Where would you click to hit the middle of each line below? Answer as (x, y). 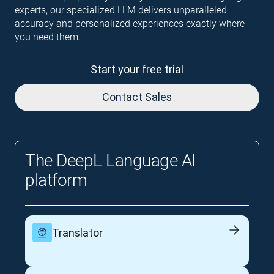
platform (56, 180)
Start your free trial (137, 70)
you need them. (48, 37)
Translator (77, 232)
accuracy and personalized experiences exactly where (130, 24)
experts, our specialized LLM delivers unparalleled (121, 10)
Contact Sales (137, 97)
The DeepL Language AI (110, 161)
